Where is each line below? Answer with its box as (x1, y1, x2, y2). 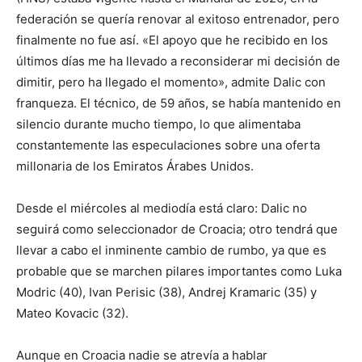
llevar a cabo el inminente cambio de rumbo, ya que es (16, 242, 326, 259)
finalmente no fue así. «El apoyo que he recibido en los (16, 32, 328, 48)
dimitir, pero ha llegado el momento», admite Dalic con (16, 74, 326, 90)
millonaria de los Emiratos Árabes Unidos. (16, 158, 254, 175)
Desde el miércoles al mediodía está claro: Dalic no (16, 200, 307, 217)
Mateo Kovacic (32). (16, 305, 128, 322)
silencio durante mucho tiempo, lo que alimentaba (16, 116, 301, 133)
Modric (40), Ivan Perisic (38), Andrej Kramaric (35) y (16, 284, 317, 301)
